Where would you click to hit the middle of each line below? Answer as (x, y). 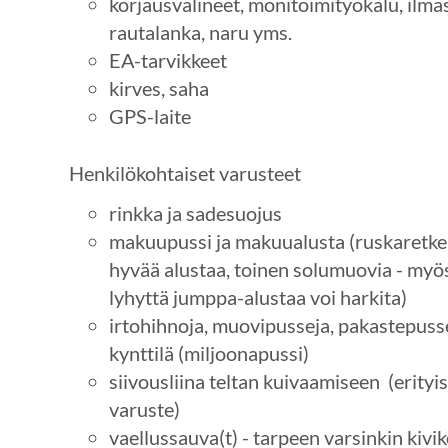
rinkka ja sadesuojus (195, 213)
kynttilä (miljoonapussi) (208, 353)
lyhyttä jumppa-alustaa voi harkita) (257, 297)
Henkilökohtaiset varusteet (184, 172)
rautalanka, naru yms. (200, 31)
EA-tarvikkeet (167, 59)
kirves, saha (158, 87)
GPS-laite (149, 115)
